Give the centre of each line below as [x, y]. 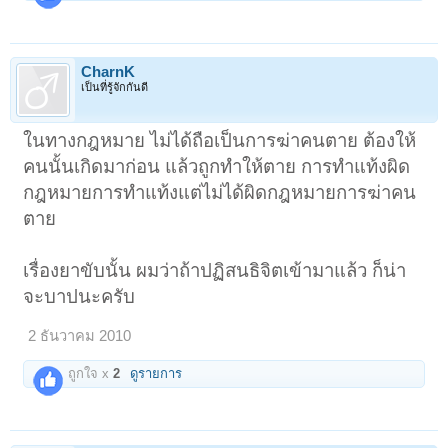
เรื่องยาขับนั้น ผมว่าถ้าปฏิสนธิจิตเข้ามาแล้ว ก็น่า [215, 271]
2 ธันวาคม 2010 [80, 336]
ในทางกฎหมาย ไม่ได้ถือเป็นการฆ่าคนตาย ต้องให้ [220, 141]
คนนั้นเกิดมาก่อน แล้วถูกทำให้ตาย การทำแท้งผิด [217, 167]
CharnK [108, 72]
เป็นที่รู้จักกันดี [114, 87]
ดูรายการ [156, 374]
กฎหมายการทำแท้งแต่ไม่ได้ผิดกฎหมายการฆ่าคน [220, 193]
